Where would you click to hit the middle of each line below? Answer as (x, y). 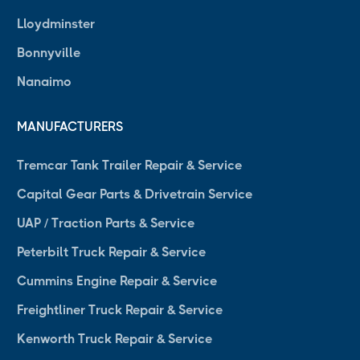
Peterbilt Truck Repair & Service (111, 252)
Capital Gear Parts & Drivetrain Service (135, 194)
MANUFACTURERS (70, 127)
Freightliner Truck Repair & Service (120, 310)
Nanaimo (44, 82)
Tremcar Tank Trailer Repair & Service (129, 166)
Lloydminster (56, 24)
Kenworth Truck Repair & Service (115, 339)
